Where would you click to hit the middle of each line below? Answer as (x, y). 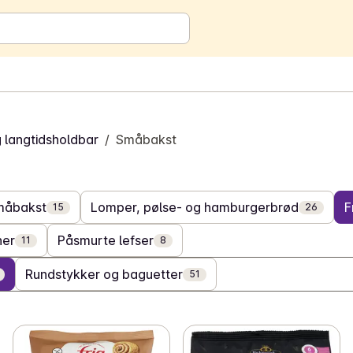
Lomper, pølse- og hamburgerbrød (195, 207)
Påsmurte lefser (106, 240)
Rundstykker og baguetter (104, 274)
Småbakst (146, 139)
